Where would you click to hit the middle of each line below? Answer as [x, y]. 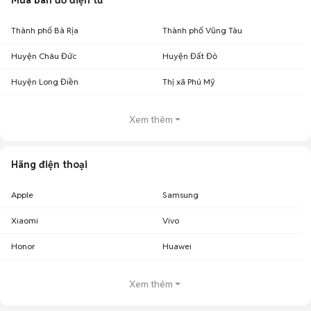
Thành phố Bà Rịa [45, 30]
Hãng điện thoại [49, 165]
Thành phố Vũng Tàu [202, 30]
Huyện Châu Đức [44, 56]
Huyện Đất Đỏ [190, 56]
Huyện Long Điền [45, 82]
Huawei [177, 246]
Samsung [180, 195]
